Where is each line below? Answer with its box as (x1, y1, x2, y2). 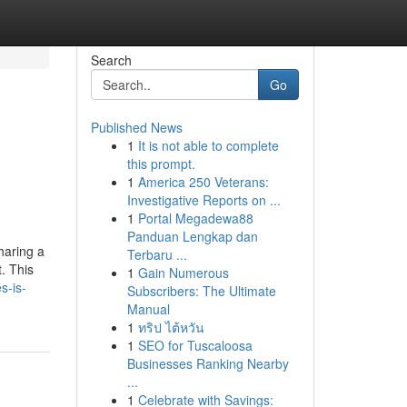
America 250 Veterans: (137, 173, 269, 191)
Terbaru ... (126, 245, 187, 263)
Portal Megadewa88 (137, 209, 253, 227)
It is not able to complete (137, 136, 279, 154)
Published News (90, 118, 183, 136)
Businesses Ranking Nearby (126, 354, 289, 372)
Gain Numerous (137, 263, 229, 282)
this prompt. (126, 154, 195, 173)
